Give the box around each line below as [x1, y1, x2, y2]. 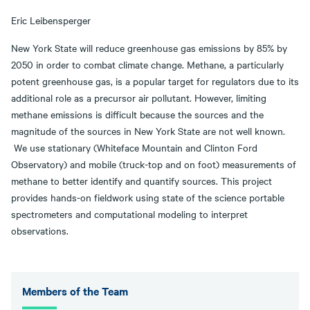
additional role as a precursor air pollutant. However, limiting [11, 91, 266, 105]
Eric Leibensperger [11, 13, 91, 28]
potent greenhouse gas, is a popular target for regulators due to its [11, 74, 299, 89]
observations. [11, 224, 69, 238]
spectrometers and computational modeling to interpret [11, 207, 248, 221]
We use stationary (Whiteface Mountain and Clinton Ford [11, 140, 257, 155]
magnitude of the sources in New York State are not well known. [11, 124, 285, 138]
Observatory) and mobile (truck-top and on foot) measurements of [11, 157, 296, 172]
